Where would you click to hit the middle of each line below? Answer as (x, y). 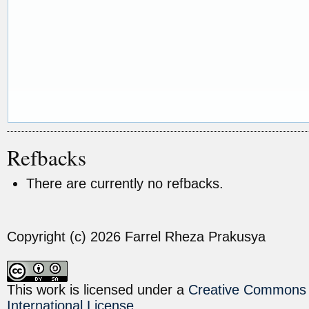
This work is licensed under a (98, 289)
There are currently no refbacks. (125, 183)
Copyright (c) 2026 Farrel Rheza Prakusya (136, 236)
